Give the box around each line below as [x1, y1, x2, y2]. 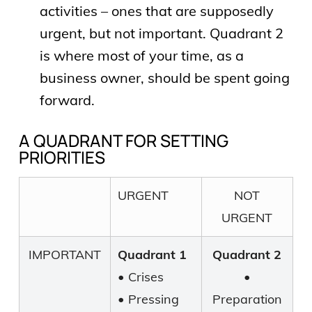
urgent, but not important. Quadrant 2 [39, 24, 283, 42]
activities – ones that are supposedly [39, 1, 274, 19]
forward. [39, 91, 95, 109]
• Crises [117, 268, 164, 285]
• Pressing [117, 290, 179, 307]
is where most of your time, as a [39, 46, 244, 64]
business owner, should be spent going [39, 68, 290, 86]
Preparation [212, 290, 282, 307]
